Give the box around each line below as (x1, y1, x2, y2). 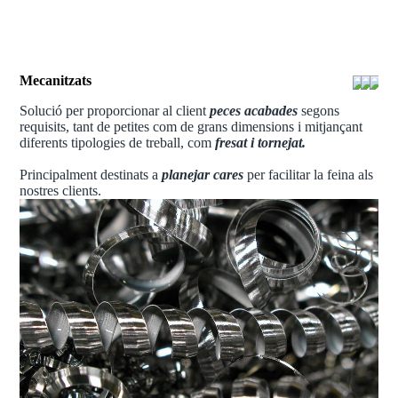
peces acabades (210, 103, 298, 118)
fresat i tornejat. (215, 135, 306, 150)
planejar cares (162, 167, 244, 182)
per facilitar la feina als (243, 167, 374, 182)
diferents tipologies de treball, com (20, 135, 216, 150)
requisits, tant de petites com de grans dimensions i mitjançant (20, 119, 363, 134)
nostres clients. (20, 183, 102, 198)
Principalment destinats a (20, 167, 163, 182)
